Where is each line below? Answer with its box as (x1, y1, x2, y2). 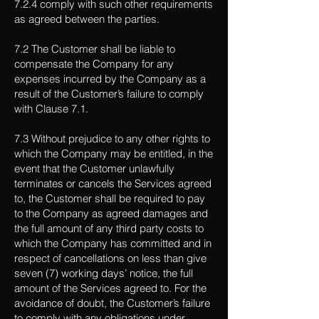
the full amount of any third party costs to (14, 221, 204, 235)
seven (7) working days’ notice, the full (14, 266, 193, 280)
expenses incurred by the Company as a (14, 72, 206, 85)
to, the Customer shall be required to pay (14, 192, 205, 205)
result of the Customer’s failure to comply (14, 87, 204, 100)
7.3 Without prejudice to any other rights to (14, 132, 210, 145)
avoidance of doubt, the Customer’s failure (14, 296, 210, 310)
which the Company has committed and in (14, 236, 211, 250)
